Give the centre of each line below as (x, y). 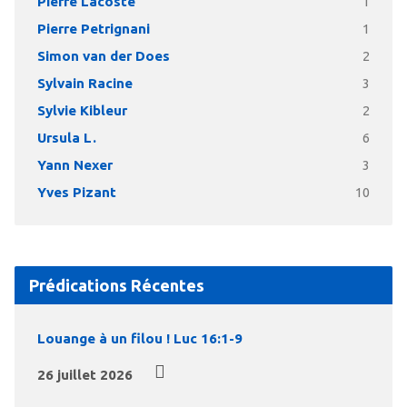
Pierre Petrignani (93, 29)
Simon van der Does (103, 56)
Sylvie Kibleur (82, 111)
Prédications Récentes (116, 286)
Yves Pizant (76, 193)
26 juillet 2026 (84, 375)
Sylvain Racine (84, 84)
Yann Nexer (74, 165)
